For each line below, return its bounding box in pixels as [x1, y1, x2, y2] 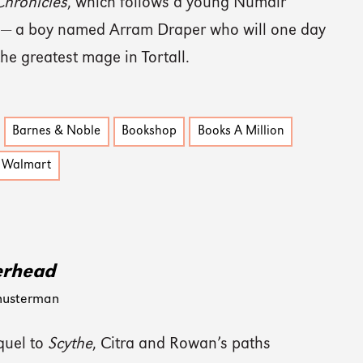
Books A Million [197, 125, 284, 139]
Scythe [48, 336, 93, 353]
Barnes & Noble [12, 125, 101, 139]
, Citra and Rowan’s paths [92, 336, 271, 353]
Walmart [2, 159, 52, 173]
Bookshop [122, 125, 177, 139]
